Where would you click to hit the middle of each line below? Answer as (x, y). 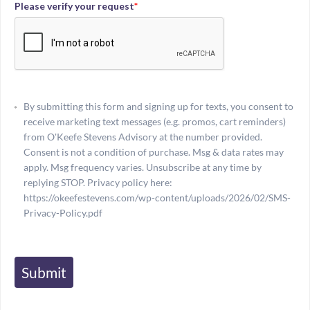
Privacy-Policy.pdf (63, 213)
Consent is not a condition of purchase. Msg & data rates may (153, 152)
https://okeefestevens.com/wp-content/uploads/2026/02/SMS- (157, 198)
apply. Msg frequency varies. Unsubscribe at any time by (142, 167)
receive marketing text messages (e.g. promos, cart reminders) (154, 122)
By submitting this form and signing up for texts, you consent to (158, 107)
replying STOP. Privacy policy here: (98, 183)
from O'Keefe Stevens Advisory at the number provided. (143, 137)
